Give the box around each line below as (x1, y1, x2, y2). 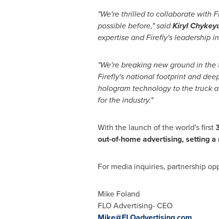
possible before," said (97, 20, 173, 31)
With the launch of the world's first (97, 122, 214, 133)
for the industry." (97, 94, 153, 106)
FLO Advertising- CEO (97, 200, 173, 211)
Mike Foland (97, 188, 140, 199)
